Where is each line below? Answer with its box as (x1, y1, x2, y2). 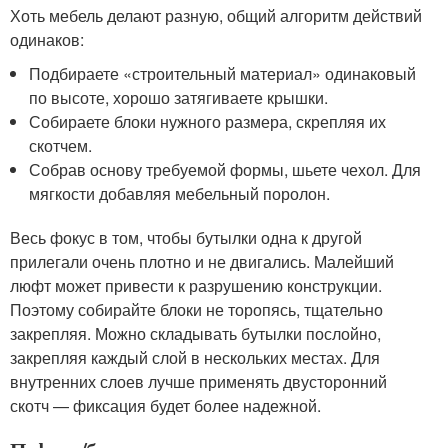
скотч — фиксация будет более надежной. (10, 393, 321, 417)
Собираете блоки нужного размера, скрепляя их (29, 109, 387, 133)
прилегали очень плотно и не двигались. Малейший (10, 249, 394, 273)
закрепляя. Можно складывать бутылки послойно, (10, 321, 381, 345)
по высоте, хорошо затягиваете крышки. (29, 85, 329, 109)
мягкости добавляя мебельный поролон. (29, 181, 331, 205)
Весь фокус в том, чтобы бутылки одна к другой (10, 225, 362, 249)
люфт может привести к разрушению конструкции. (10, 273, 382, 297)
